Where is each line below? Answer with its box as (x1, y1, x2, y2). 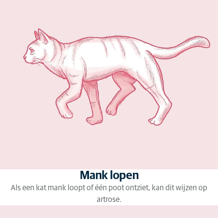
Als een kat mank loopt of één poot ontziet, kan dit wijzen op (11, 184, 207, 192)
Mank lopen (79, 170, 139, 182)
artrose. (96, 196, 122, 203)
